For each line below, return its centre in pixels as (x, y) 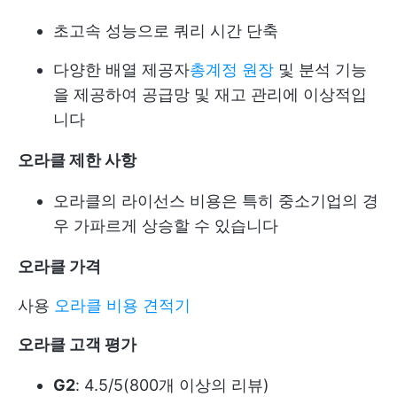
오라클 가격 (59, 267)
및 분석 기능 (320, 70)
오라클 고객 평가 (77, 345)
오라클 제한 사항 (77, 160)
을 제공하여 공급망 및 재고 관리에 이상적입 (210, 95)
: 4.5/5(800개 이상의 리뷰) (172, 385)
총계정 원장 (232, 70)
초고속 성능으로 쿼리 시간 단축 (166, 31)
